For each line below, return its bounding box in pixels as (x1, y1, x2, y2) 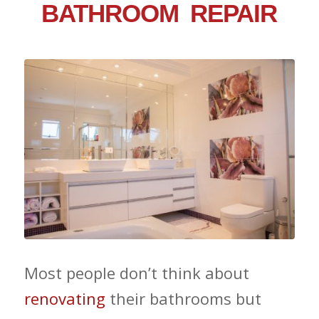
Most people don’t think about (23, 262, 249, 284)
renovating (23, 288, 105, 310)
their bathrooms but (105, 288, 261, 310)
